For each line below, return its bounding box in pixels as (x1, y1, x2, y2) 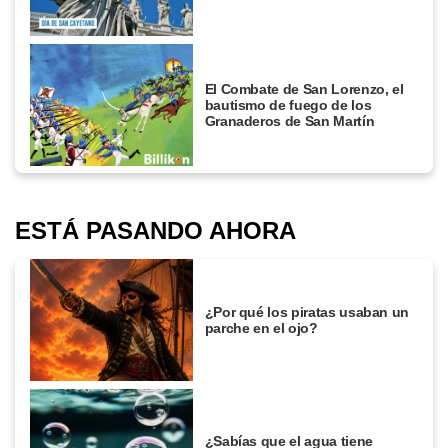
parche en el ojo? (204, 320, 318, 337)
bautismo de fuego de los (204, 96, 372, 113)
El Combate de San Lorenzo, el (204, 80, 404, 97)
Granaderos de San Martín (204, 112, 375, 129)
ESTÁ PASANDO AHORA (15, 217, 296, 245)
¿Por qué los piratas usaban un (204, 304, 410, 321)
